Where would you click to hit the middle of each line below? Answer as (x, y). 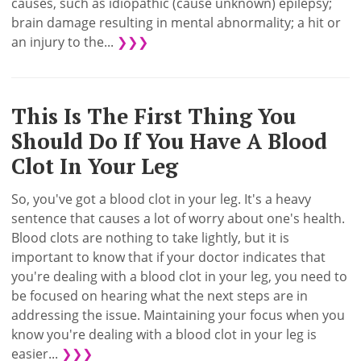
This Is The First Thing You (154, 117)
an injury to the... (64, 42)
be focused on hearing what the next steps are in (160, 295)
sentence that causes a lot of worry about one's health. (178, 218)
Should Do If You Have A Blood (170, 142)
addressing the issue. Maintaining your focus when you (178, 315)
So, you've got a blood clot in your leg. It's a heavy (162, 199)
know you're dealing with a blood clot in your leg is (164, 334)
